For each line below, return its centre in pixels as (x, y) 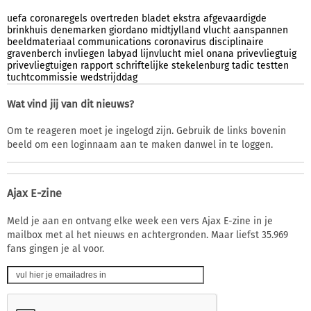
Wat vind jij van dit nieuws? (70, 104)
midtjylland (176, 31)
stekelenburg (200, 66)
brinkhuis (27, 31)
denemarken (78, 31)
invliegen (85, 54)
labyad (123, 54)
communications (115, 42)
